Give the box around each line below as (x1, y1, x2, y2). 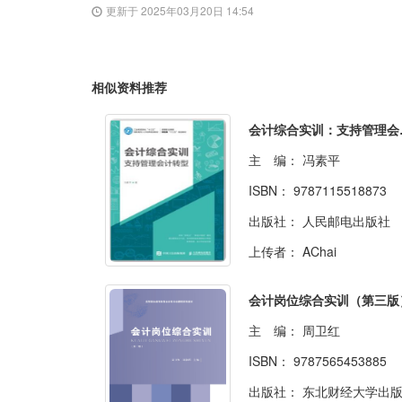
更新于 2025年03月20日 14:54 (106, 3, 254, 19)
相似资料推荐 (92, 78, 167, 97)
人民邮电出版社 (302, 212, 390, 231)
